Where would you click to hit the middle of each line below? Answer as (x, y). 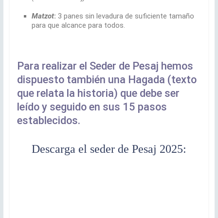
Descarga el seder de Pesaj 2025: (109, 149)
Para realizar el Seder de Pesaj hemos (105, 66)
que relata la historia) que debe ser (98, 93)
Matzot (43, 16)
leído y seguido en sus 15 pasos (92, 107)
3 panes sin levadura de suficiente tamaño (126, 16)
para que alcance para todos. (78, 26)
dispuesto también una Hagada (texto (107, 80)
